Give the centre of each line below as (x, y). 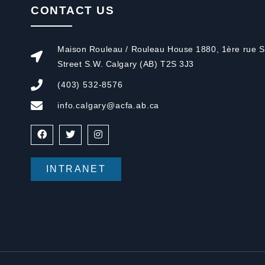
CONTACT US (73, 11)
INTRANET (76, 169)
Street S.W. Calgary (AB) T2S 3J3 (126, 64)
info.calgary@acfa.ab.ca (109, 106)
